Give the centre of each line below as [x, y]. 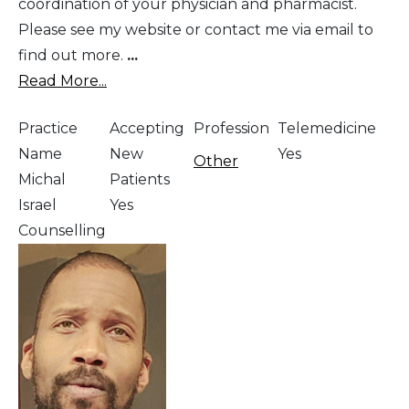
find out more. [73, 55]
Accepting [147, 128]
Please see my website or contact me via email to [196, 29]
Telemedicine [327, 128]
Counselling [62, 230]
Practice [48, 128]
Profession [231, 128]
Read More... [63, 80]
